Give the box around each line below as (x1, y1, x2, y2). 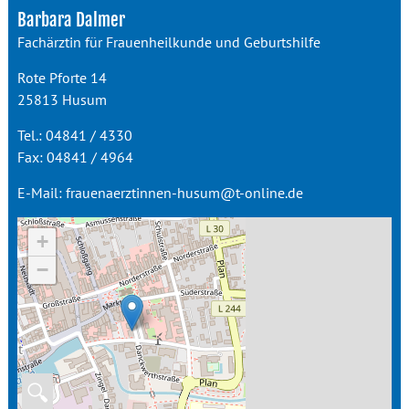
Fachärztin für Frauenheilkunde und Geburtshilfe (16, 33, 320, 51)
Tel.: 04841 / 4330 (16, 126, 132, 144)
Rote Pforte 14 (16, 68, 107, 87)
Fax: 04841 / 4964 (16, 148, 133, 166)
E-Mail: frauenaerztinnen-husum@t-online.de (16, 184, 303, 202)
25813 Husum (16, 90, 107, 109)
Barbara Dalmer (16, 9, 125, 31)
